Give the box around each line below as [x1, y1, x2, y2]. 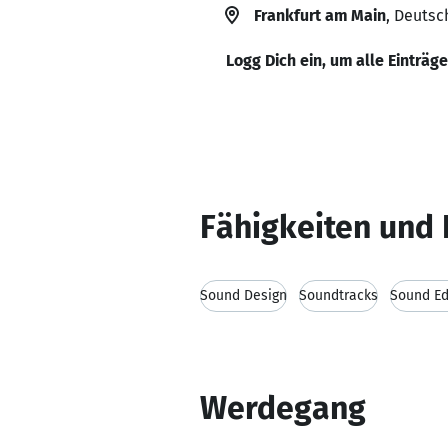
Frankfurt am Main [254, 6, 386, 25]
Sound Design [200, 287, 287, 304]
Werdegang [200, 389, 366, 427]
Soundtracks [299, 287, 378, 304]
